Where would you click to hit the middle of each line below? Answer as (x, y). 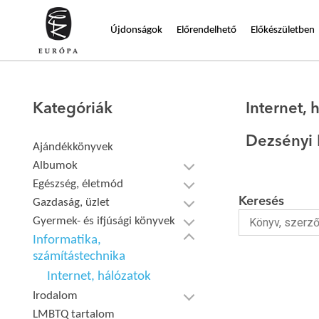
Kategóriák (73, 109)
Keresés (261, 202)
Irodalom (56, 296)
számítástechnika (79, 257)
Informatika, (67, 240)
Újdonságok (136, 30)
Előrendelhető (206, 30)
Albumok (56, 166)
